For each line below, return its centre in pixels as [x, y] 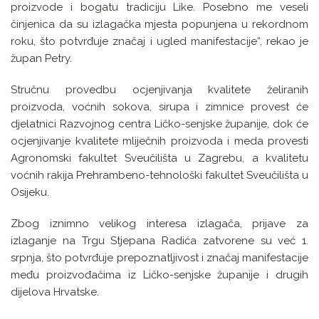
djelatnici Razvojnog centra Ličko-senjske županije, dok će [159, 124]
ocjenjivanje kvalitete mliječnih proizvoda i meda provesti [159, 141]
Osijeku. [30, 192]
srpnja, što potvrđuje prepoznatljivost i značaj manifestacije [159, 258]
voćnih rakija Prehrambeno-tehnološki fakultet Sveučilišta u [159, 175]
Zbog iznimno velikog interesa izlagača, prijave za [159, 224]
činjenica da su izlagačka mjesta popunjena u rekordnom [159, 24]
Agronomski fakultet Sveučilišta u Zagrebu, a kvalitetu [159, 158]
